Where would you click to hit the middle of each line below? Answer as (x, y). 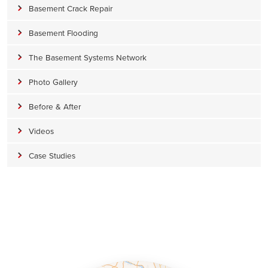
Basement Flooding (63, 32)
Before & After (55, 106)
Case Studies (52, 155)
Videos (41, 130)
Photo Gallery (53, 81)
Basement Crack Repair (71, 8)
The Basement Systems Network (88, 57)
